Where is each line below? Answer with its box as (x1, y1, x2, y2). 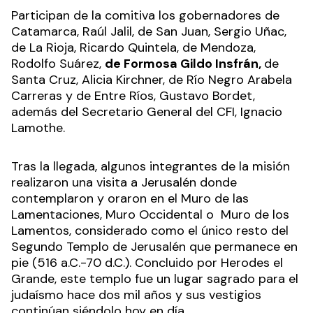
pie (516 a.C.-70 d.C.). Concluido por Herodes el (11, 254, 283, 271)
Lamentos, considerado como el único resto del (11, 221, 289, 239)
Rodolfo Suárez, (11, 54, 105, 72)
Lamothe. (11, 119, 65, 136)
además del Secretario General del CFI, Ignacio (11, 103, 282, 120)
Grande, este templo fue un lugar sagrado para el (11, 270, 298, 287)
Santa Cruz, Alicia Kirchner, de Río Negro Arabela (11, 71, 292, 88)
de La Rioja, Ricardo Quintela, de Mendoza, (11, 38, 256, 56)
